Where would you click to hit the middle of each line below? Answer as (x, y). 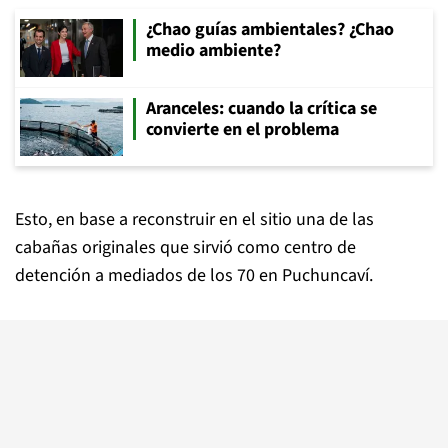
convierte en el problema (242, 129)
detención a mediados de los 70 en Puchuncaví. (194, 275)
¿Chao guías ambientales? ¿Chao (270, 29)
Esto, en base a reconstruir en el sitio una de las (194, 219)
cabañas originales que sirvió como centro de (185, 247)
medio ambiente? (213, 50)
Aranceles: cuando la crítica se (261, 108)
